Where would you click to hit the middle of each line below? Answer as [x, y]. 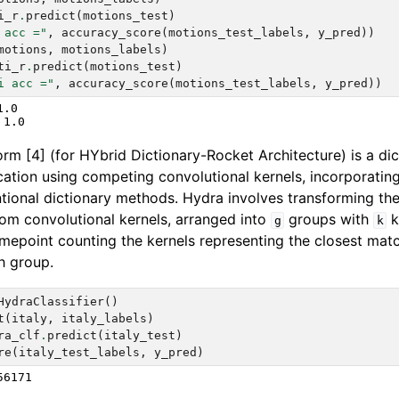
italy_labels [105, 319]
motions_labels [112, 50]
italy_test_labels [80, 353]
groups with [329, 220]
